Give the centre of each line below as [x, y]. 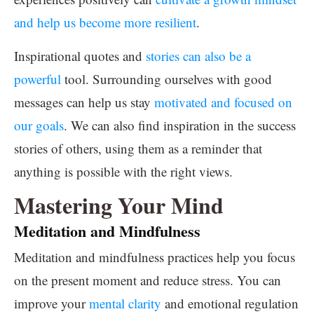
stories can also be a [198, 56]
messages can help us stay [84, 102]
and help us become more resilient [105, 22]
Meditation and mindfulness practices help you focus [155, 257]
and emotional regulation [230, 303]
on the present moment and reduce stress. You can [148, 280]
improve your [52, 303]
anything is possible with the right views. [123, 171]
